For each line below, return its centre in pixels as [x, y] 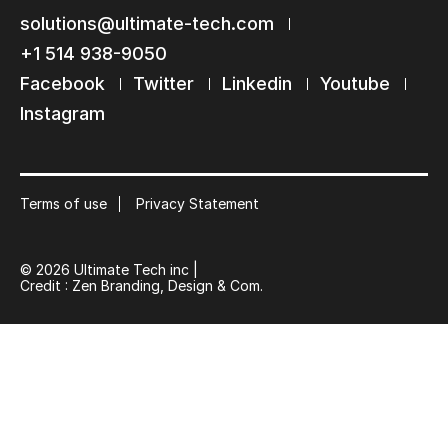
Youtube [355, 84]
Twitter [163, 84]
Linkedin [257, 84]
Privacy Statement [197, 204]
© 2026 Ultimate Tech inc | [109, 270]
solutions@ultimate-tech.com [147, 24]
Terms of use [63, 204]
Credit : [46, 286]
